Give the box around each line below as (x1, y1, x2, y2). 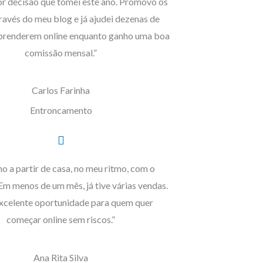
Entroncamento (29, 104, 92, 116)
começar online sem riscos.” (6, 214, 116, 225)
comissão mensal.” (25, 46, 97, 58)
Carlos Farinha (32, 85, 90, 96)
